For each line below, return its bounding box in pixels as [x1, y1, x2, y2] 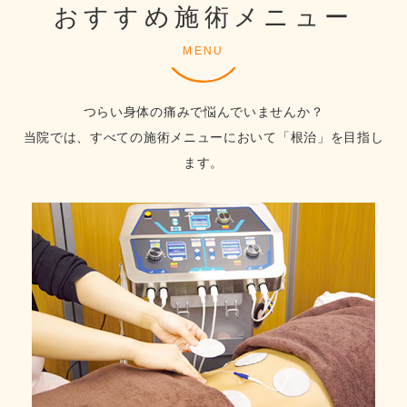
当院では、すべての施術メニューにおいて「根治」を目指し [23, 129, 384, 144]
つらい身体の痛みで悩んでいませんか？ [83, 104, 324, 119]
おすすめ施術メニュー [53, 3, 354, 31]
